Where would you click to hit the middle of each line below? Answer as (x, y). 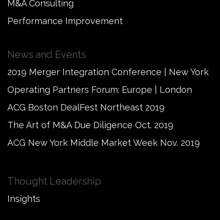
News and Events (47, 55)
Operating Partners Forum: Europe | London (100, 90)
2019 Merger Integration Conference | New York (108, 72)
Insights (24, 199)
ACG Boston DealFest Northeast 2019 (86, 107)
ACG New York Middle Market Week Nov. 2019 (104, 143)
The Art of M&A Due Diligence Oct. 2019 (90, 125)
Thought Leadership (54, 181)
